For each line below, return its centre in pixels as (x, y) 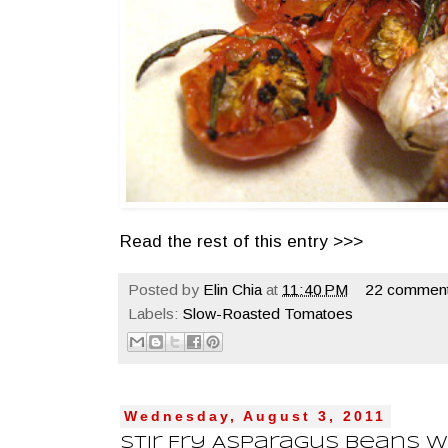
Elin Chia (232, 289)
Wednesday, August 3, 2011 (255, 416)
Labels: (155, 313)
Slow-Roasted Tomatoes (268, 313)
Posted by (165, 289)
